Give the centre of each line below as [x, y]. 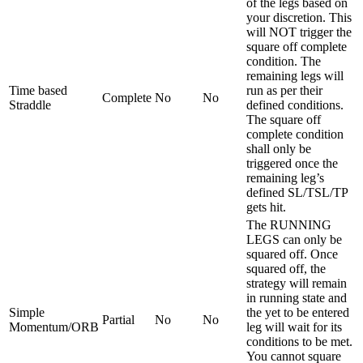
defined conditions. [295, 105]
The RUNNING [289, 224]
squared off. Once [292, 254]
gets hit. [266, 207]
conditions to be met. [299, 341]
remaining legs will [295, 75]
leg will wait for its [294, 327]
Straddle [30, 105]
